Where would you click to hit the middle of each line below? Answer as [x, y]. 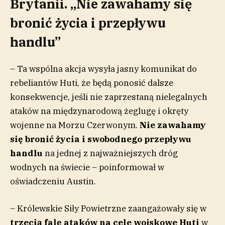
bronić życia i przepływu [88, 23]
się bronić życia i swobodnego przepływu [101, 139]
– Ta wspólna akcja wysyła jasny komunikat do [103, 69]
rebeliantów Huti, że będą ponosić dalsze [92, 83]
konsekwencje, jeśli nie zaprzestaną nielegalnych [109, 97]
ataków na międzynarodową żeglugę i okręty [99, 111]
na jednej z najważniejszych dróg [110, 153]
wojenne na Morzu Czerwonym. [75, 125]
